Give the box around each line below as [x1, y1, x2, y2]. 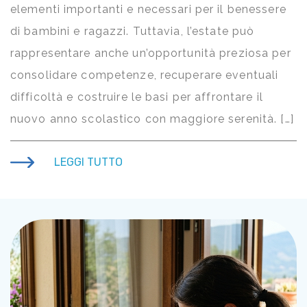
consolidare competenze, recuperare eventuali [10, 69, 279, 82]
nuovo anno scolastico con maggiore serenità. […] [10, 112, 294, 126]
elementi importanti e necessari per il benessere [10, 3, 286, 16]
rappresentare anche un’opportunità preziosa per [10, 47, 291, 60]
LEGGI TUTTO [54, 156, 123, 169]
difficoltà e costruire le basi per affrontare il [10, 90, 263, 104]
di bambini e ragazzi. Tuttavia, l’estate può [10, 25, 255, 38]
